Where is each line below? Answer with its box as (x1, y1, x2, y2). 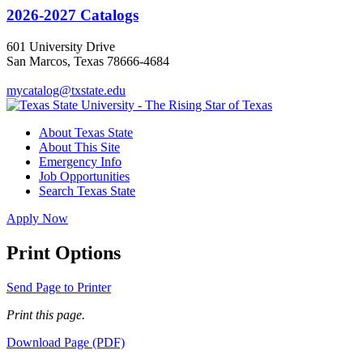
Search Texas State (39, 183, 135, 198)
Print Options (6, 241, 121, 263)
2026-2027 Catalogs (6, 6, 139, 24)
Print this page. (6, 307, 85, 322)
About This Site (39, 139, 120, 154)
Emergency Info (39, 154, 122, 169)
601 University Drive (6, 39, 115, 53)
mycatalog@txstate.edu (6, 83, 126, 97)
